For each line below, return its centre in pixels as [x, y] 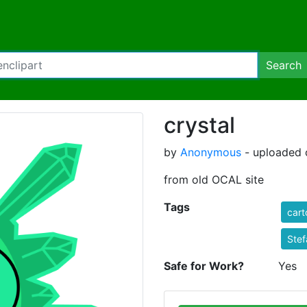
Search [284, 65]
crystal [199, 125]
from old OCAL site [214, 180]
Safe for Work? [204, 266]
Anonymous [211, 152]
